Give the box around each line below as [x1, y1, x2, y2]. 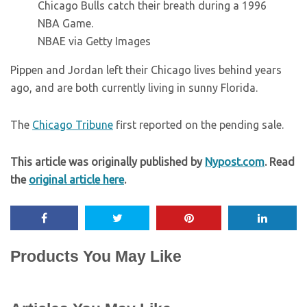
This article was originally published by [10, 156, 205, 168]
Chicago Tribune [32, 119, 113, 131]
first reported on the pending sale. [113, 119, 284, 131]
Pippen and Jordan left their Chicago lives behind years [10, 64, 282, 76]
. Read [265, 156, 295, 168]
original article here [29, 173, 124, 186]
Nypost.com [205, 156, 265, 168]
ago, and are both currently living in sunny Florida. [10, 82, 260, 94]
